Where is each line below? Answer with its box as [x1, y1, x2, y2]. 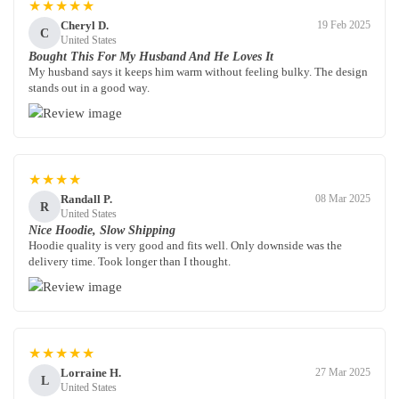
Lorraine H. [61, 365, 121, 379]
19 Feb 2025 [317, 19, 370, 32]
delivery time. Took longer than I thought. [28, 255, 231, 269]
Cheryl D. [61, 18, 109, 32]
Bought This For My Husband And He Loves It [28, 50, 273, 64]
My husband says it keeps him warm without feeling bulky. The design [28, 65, 368, 79]
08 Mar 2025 [315, 192, 370, 206]
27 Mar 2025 [315, 366, 370, 379]
